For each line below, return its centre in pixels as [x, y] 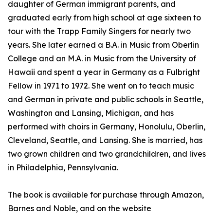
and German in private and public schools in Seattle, [106, 100]
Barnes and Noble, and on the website [80, 209]
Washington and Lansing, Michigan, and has [91, 113]
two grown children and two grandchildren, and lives [107, 154]
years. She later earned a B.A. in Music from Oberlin [103, 45]
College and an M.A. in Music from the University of [102, 59]
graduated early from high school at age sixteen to [104, 18]
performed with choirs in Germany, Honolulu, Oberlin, [107, 127]
